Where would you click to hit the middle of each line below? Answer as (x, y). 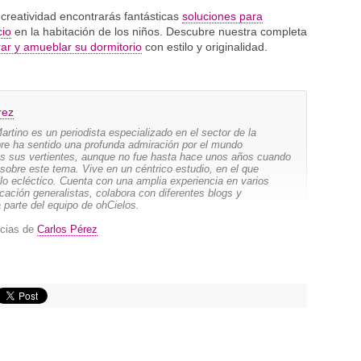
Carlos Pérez (67, 229)
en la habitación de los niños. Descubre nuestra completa (159, 31)
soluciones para (222, 16)
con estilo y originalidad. (205, 47)
